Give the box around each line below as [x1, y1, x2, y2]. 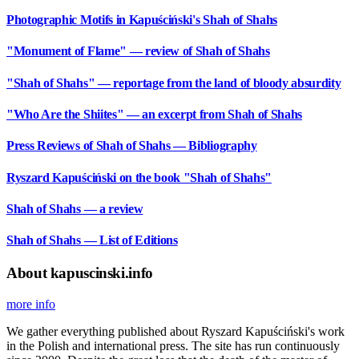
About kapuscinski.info [6, 264, 153, 282]
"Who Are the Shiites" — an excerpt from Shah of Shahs [6, 107, 303, 121]
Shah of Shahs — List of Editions [6, 233, 178, 248]
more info [6, 297, 55, 312]
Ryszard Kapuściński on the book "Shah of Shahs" [6, 170, 272, 184]
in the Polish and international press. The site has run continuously [6, 339, 340, 353]
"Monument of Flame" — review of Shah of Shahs [6, 44, 270, 58]
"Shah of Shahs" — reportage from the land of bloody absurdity [6, 75, 341, 90]
